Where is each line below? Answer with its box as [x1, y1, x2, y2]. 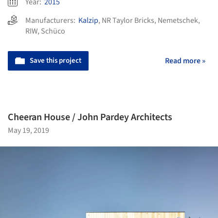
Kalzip [78, 15, 98, 26]
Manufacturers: [25, 15, 78, 26]
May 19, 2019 [8, 125, 49, 136]
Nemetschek [158, 15, 198, 26]
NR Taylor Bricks [102, 15, 154, 26]
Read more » [165, 55, 205, 66]
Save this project [30, 55, 81, 66]
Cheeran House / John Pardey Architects [8, 110, 172, 124]
